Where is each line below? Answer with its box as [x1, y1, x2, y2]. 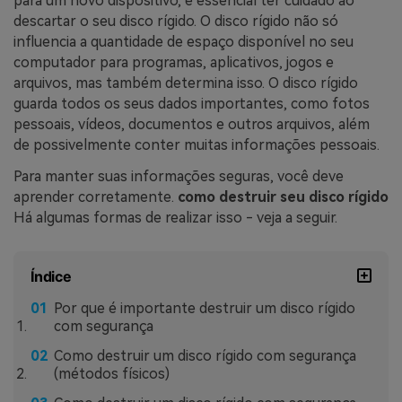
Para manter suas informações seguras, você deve [13, 168, 344, 186]
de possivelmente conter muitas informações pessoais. [13, 135, 380, 153]
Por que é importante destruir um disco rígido [53, 300, 355, 318]
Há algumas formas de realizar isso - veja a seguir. [13, 209, 337, 227]
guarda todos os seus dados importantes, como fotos [13, 94, 370, 112]
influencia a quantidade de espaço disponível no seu [13, 32, 354, 50]
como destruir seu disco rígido [178, 188, 389, 206]
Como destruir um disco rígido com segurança [53, 346, 356, 364]
